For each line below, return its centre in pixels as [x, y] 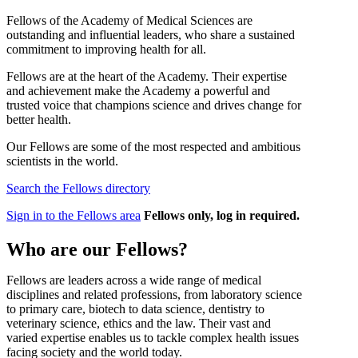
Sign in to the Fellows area [74, 215]
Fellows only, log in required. [220, 215]
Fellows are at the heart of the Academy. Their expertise [147, 76]
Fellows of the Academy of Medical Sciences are [129, 20]
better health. [39, 119]
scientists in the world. [62, 161]
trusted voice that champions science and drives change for [154, 105]
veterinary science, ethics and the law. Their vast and [139, 324]
